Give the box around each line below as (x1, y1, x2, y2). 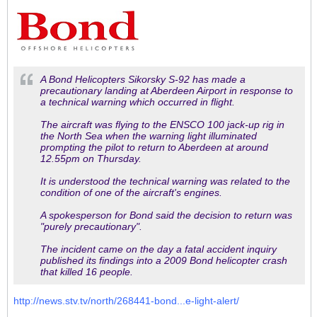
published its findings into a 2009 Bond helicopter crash (40, 255, 287, 266)
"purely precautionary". (40, 221, 142, 232)
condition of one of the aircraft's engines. (40, 187, 222, 198)
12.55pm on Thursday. (40, 153, 142, 164)
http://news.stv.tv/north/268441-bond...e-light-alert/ (13, 295, 239, 306)
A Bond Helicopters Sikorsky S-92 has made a (40, 74, 246, 85)
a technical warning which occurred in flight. (40, 96, 235, 108)
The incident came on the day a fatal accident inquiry (40, 243, 277, 255)
